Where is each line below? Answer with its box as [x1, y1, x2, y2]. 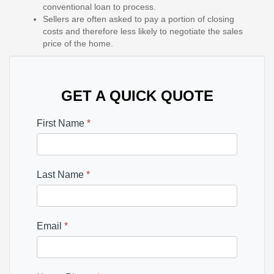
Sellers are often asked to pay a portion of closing [43, 14, 234, 24]
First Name [37, 118, 87, 128]
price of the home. [43, 39, 113, 48]
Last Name [37, 169, 86, 180]
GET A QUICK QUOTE [61, 87, 213, 104]
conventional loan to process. [43, 2, 156, 12]
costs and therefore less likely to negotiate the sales [43, 26, 243, 36]
